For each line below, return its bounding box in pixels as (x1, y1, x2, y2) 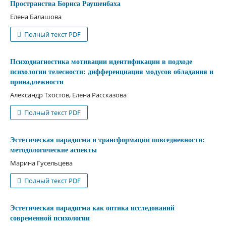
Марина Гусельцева (10, 158, 73, 167)
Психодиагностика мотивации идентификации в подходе (10, 58, 192, 66)
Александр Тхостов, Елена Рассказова (10, 90, 127, 99)
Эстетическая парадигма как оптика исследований (10, 204, 175, 212)
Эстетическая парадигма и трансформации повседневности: (10, 136, 205, 144)
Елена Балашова (10, 12, 62, 21)
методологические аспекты (10, 146, 97, 154)
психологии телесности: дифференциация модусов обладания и (10, 68, 213, 76)
